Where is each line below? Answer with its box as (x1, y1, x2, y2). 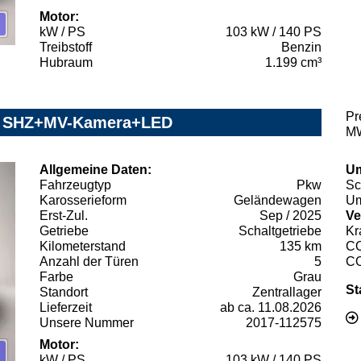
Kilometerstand (39, 239, 126, 253)
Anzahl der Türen (39, 254, 139, 268)
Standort (39, 284, 88, 299)
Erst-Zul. (39, 208, 88, 222)
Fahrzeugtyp (39, 177, 111, 192)
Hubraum (39, 55, 93, 69)
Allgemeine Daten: (39, 162, 151, 176)
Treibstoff (39, 39, 92, 54)
